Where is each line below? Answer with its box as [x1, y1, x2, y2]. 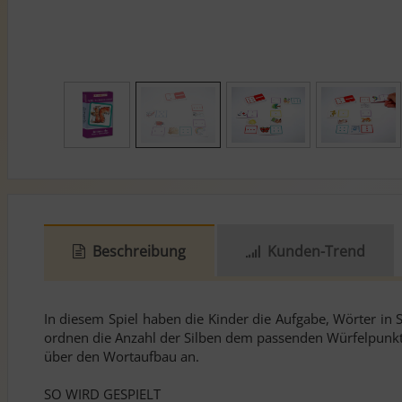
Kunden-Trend [267, 241, 365, 261]
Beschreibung [92, 241, 186, 261]
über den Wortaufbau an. [43, 347, 199, 365]
